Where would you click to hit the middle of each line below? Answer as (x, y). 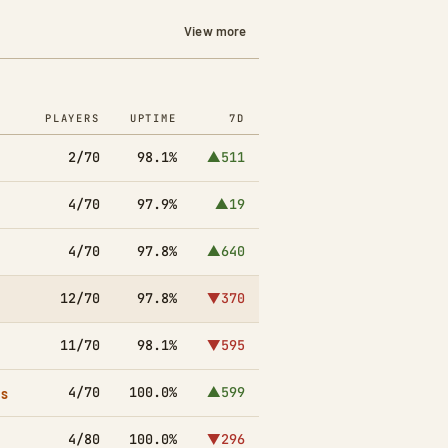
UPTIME (153, 118)
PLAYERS (72, 118)
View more (215, 31)
